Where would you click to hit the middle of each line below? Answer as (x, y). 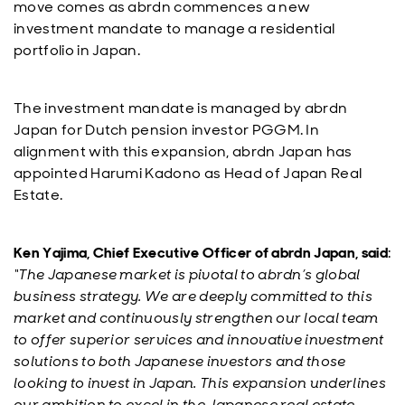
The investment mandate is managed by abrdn (181, 108)
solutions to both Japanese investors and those (180, 361)
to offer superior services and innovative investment (199, 339)
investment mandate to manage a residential (174, 28)
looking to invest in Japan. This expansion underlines (200, 383)
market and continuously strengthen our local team (196, 318)
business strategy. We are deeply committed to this (193, 296)
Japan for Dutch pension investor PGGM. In (167, 130)
